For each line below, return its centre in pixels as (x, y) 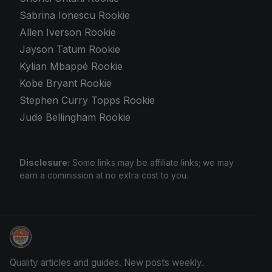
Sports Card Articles (56, 242)
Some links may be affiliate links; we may (152, 163)
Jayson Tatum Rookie (70, 49)
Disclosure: (45, 163)
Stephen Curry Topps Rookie (87, 100)
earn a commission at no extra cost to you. (104, 175)
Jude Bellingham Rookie (75, 117)
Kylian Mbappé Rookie (71, 66)
